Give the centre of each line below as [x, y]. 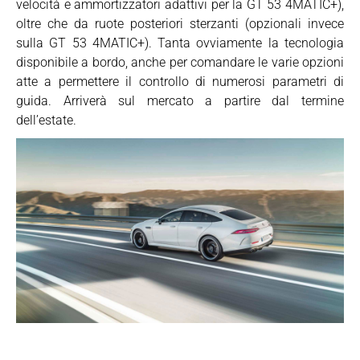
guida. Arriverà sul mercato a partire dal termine [180, 101]
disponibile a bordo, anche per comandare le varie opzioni [180, 62]
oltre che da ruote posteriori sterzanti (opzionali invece [180, 24]
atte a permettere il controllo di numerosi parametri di [180, 82]
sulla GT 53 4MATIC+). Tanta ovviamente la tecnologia [180, 43]
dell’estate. [46, 120]
